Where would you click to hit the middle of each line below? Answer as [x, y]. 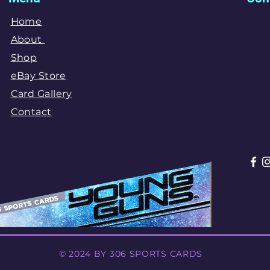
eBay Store [38, 75]
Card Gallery [41, 93]
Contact [31, 111]
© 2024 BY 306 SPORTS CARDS [131, 253]
